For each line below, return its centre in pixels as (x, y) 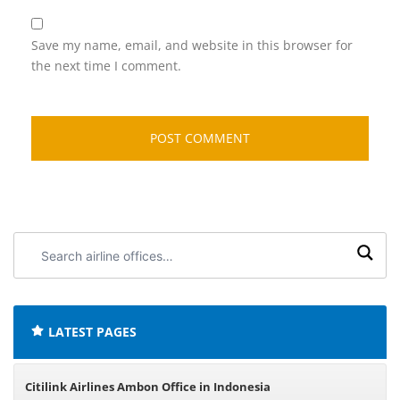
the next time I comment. (106, 66)
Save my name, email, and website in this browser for (192, 45)
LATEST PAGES (92, 332)
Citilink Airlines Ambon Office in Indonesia (148, 387)
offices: (45, 284)
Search (44, 243)
